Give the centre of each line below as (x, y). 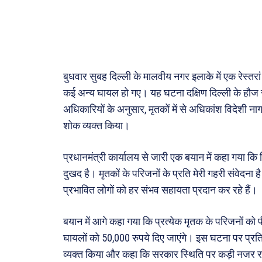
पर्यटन (249, 87)
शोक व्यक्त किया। (96, 126)
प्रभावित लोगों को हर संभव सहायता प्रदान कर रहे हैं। (160, 190)
